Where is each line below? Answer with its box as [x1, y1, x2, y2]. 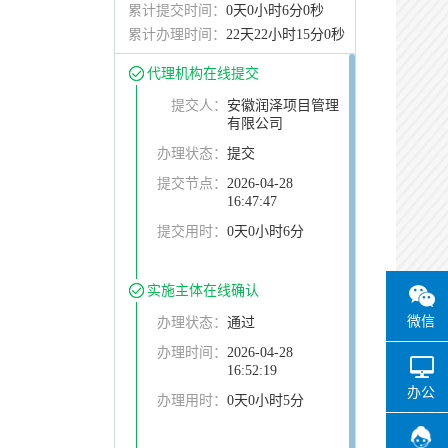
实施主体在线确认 [147, 283, 259, 298]
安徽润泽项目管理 [227, 98, 339, 113]
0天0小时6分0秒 [226, 3, 324, 18]
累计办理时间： [128, 27, 226, 42]
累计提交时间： [128, 3, 226, 18]
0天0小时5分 [227, 393, 304, 408]
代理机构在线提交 [147, 66, 259, 81]
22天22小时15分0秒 [226, 27, 345, 42]
